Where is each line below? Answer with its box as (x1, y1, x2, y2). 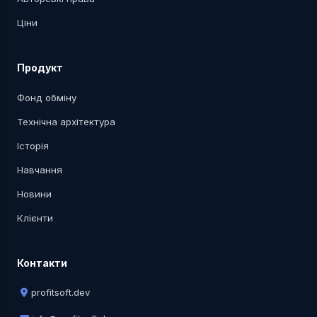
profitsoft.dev (31, 286, 90, 298)
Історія (17, 139, 49, 151)
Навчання (17, 163, 62, 175)
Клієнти (17, 212, 53, 224)
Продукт (17, 61, 63, 74)
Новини (17, 188, 52, 200)
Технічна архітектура (17, 115, 115, 127)
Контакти (17, 256, 67, 269)
